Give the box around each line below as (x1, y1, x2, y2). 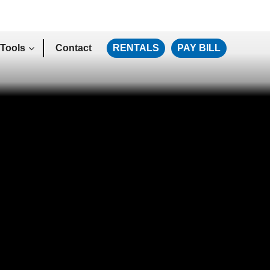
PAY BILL (177, 43, 221, 53)
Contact (55, 43, 92, 53)
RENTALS (113, 43, 159, 53)
